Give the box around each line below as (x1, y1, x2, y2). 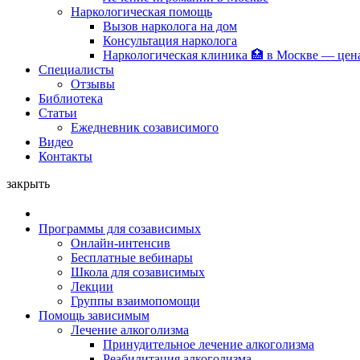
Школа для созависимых (71, 265, 205, 279)
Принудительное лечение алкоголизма (103, 337, 314, 351)
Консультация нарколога (103, 34, 237, 47)
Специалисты (39, 63, 114, 76)
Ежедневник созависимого (71, 121, 219, 134)
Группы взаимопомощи (71, 294, 200, 308)
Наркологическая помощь (71, 5, 212, 18)
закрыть (6, 177, 50, 190)
